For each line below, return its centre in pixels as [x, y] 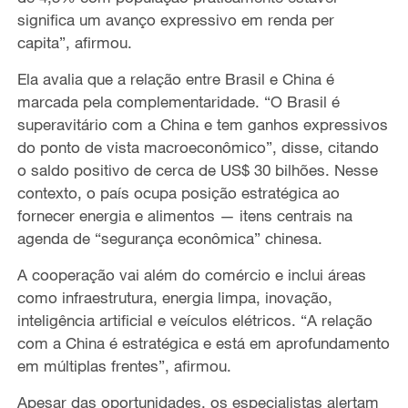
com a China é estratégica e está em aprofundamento [203, 343]
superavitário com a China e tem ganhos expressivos [202, 125]
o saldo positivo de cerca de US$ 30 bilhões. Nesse [197, 170]
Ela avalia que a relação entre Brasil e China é [175, 79]
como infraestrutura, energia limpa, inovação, [174, 298]
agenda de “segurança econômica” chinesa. [172, 239]
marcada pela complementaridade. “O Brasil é [178, 102]
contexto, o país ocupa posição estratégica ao [178, 193]
